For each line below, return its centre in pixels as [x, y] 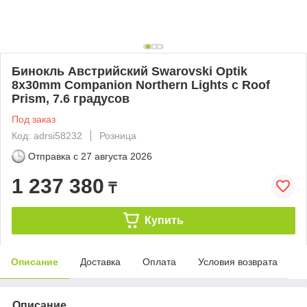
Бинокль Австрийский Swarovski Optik [130, 71]
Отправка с [53, 156]
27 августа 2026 [116, 156]
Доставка [100, 261]
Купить [164, 220]
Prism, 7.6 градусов [71, 98]
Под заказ [34, 119]
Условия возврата [238, 261]
